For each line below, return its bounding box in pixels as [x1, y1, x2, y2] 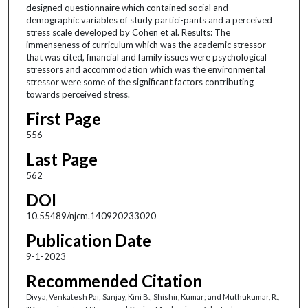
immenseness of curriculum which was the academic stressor [25, 38, 266, 50]
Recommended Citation [25, 270, 202, 291]
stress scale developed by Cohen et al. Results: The [25, 26, 230, 38]
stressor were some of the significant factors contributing [25, 76, 254, 87]
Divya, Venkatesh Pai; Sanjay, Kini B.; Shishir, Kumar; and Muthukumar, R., [25, 291, 279, 301]
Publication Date [25, 230, 151, 250]
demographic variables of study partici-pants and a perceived [25, 14, 272, 25]
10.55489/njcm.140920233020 [25, 210, 156, 221]
